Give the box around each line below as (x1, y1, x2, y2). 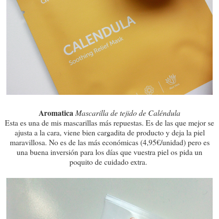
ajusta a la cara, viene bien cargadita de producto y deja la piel (14, 127, 205, 137)
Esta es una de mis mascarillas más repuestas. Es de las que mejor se (5, 117, 214, 128)
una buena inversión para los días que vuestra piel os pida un (17, 146, 202, 157)
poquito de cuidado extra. (69, 156, 150, 167)
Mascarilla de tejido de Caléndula (75, 107, 180, 118)
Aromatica (39, 107, 75, 118)
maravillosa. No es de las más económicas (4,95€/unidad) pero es (9, 136, 210, 147)
